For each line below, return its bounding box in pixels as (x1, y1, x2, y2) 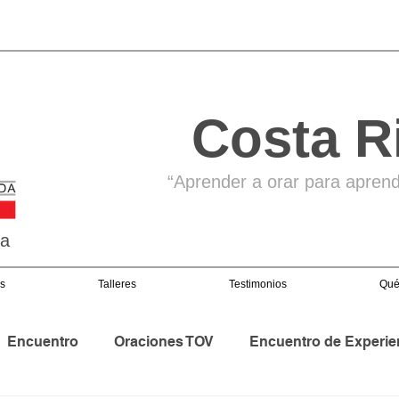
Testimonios (229, 278, 287, 290)
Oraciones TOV (114, 333, 214, 350)
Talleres (98, 278, 136, 290)
